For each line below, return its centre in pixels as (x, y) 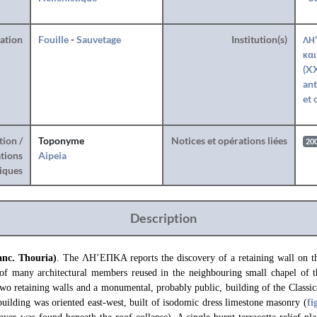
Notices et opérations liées (229, 140)
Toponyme (61, 140)
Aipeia (52, 155)
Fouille (53, 39)
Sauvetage (98, 39)
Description (163, 218)
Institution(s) (259, 39)
